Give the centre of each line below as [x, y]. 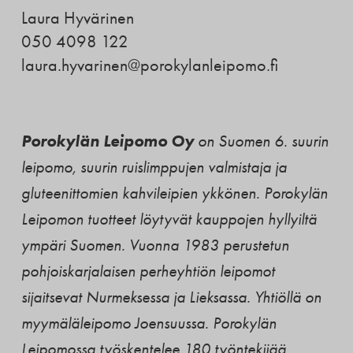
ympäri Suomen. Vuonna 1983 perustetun [155, 245]
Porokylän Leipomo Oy [107, 140]
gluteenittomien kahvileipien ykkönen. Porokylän [174, 193]
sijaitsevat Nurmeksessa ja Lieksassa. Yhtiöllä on [171, 297]
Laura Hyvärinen [77, 18]
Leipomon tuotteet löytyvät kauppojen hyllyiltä [169, 219]
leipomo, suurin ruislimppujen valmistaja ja [154, 167]
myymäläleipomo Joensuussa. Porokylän [149, 323]
